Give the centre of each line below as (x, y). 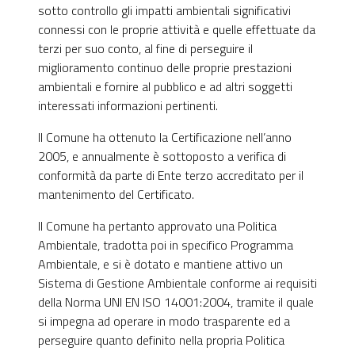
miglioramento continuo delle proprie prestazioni (165, 67)
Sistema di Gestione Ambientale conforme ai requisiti (177, 283)
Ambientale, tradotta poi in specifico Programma (166, 245)
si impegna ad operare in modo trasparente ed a (164, 321)
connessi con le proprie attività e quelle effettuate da (177, 29)
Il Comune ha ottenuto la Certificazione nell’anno (165, 137)
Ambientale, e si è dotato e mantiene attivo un (160, 264)
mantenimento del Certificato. (116, 194)
